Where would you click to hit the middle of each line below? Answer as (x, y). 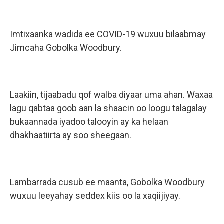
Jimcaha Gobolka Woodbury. (66, 48)
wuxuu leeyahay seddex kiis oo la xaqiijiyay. (95, 196)
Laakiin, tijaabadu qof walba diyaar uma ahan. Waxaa (111, 95)
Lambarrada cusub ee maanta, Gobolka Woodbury (107, 182)
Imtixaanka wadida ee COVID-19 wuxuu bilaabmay (108, 34)
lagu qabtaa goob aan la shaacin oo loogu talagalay (108, 108)
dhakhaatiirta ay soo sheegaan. (71, 135)
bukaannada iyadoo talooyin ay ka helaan (89, 122)
